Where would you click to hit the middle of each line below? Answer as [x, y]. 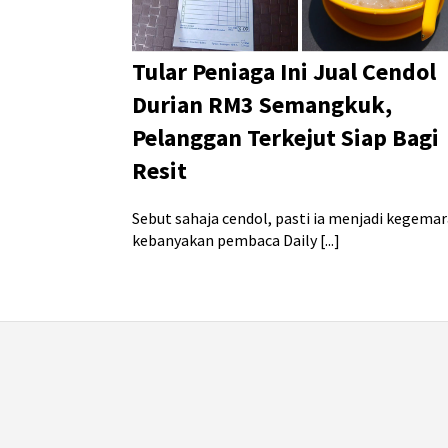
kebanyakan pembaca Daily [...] [236, 240]
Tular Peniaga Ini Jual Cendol [284, 72]
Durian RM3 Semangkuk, [262, 105]
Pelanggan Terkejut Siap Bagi [285, 138]
